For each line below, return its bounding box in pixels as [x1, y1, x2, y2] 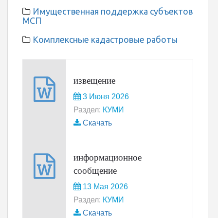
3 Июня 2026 [81, 92, 129, 101]
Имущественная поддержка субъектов [33, 6, 193, 16]
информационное [73, 152, 142, 163]
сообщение [73, 165, 117, 176]
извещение [73, 75, 115, 86]
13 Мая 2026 [81, 182, 128, 191]
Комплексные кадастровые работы [33, 35, 178, 44]
